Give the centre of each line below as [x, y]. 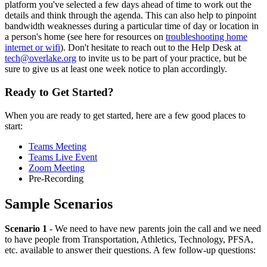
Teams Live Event [63, 157]
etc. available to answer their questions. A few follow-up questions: [130, 250]
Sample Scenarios [59, 204]
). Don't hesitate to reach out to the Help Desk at [150, 48]
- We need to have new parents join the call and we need [154, 229]
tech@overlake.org [41, 58]
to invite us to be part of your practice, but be [162, 58]
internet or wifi [32, 48]
